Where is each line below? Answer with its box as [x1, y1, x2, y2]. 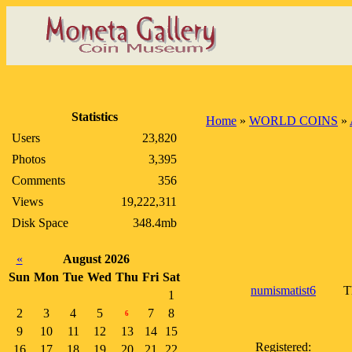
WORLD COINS [249, 114, 338, 127]
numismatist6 [251, 284, 316, 297]
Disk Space [12, 216, 68, 229]
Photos [12, 152, 46, 166]
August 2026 [63, 252, 130, 266]
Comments [12, 174, 65, 187]
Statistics [71, 110, 118, 123]
